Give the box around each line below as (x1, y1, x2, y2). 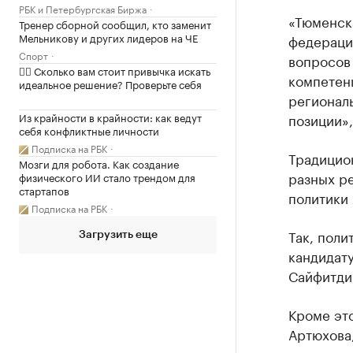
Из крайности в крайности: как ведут (19, 109, 202, 124)
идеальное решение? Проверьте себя (19, 76, 202, 91)
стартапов (19, 182, 69, 198)
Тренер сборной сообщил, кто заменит (19, 16, 211, 32)
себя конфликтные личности (19, 122, 159, 138)
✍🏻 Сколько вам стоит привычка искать (19, 62, 210, 78)
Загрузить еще (78, 229, 158, 240)
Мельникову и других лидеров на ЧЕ (19, 29, 198, 45)
